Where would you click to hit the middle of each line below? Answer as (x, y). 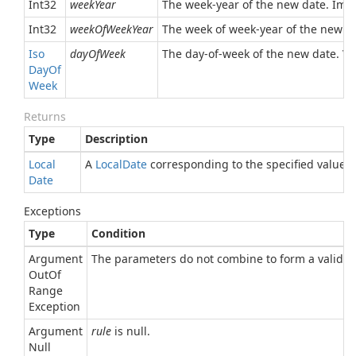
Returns (45, 116)
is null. (131, 331)
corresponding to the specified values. (251, 164)
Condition (118, 233)
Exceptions (52, 211)
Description (116, 139)
